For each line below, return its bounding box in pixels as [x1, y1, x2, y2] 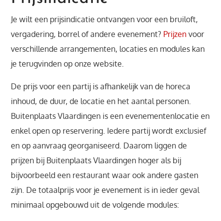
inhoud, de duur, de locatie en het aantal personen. [11, 96, 191, 106]
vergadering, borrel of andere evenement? [11, 29, 164, 39]
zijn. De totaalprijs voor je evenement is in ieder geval [11, 185, 200, 195]
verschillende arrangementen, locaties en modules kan [11, 44, 205, 54]
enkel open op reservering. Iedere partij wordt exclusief [11, 126, 207, 136]
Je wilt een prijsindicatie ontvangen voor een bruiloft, [11, 14, 198, 24]
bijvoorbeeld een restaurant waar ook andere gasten [11, 170, 199, 180]
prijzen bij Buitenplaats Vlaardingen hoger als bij [11, 155, 182, 165]
